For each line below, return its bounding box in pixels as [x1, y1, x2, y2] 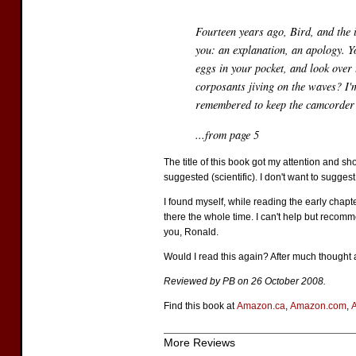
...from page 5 [195, 126, 259, 142]
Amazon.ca [237, 300, 285, 312]
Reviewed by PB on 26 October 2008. [164, 276, 326, 288]
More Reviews [164, 336, 235, 350]
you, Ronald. [164, 226, 219, 238]
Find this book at [164, 300, 237, 312]
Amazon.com [290, 300, 346, 312]
